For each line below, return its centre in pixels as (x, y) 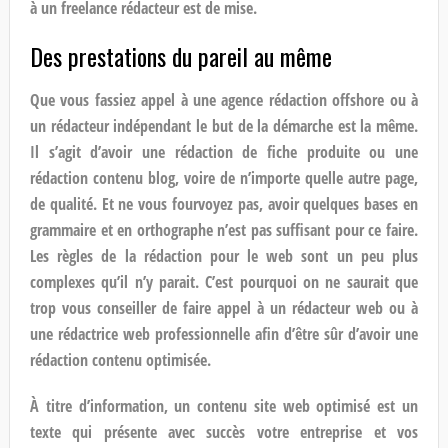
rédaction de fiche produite (272, 151)
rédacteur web (338, 307)
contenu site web (253, 405)
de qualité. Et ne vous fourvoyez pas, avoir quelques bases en (224, 203)
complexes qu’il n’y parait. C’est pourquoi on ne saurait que (224, 281)
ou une (394, 151)
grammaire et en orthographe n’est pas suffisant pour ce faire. (224, 229)
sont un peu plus (356, 255)
